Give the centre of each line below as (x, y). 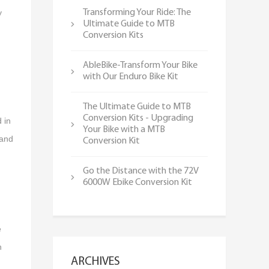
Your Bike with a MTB (124, 130)
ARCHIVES (95, 262)
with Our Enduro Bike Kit (131, 77)
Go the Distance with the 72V (141, 171)
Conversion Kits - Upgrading (138, 118)
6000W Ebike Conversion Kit (138, 183)
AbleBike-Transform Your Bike (140, 65)
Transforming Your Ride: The (137, 13)
